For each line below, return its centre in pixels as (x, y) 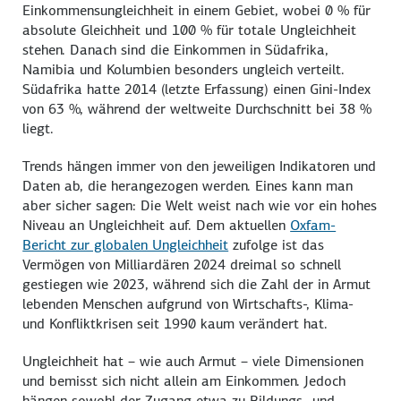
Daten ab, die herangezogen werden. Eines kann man (188, 185)
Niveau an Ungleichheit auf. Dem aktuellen (157, 225)
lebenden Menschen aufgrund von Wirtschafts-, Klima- (188, 303)
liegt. (38, 128)
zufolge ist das (277, 244)
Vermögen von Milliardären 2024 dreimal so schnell (182, 264)
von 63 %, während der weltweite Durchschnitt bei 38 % (197, 108)
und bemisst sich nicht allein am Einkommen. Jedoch (184, 380)
